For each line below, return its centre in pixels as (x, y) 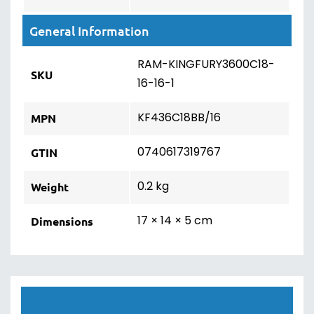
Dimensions (62, 221)
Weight (50, 187)
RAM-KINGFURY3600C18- (206, 65)
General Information (89, 30)
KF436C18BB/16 (179, 118)
